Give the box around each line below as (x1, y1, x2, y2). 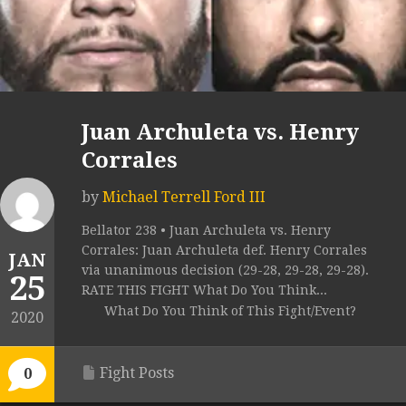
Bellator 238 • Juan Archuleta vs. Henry (82, 223, 331, 238)
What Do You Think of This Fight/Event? (104, 304, 356, 319)
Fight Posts (100, 364, 174, 382)
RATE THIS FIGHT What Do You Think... (82, 283, 327, 298)
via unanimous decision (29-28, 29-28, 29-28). (82, 263, 369, 278)
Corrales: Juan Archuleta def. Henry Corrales (82, 243, 367, 258)
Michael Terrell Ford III (102, 188, 266, 207)
